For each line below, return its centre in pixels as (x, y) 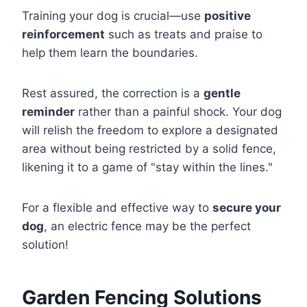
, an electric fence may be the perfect (147, 226)
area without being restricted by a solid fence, (149, 148)
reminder (48, 111)
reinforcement (63, 34)
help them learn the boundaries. (110, 52)
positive (228, 15)
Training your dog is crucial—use (113, 15)
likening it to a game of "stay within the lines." (147, 167)
